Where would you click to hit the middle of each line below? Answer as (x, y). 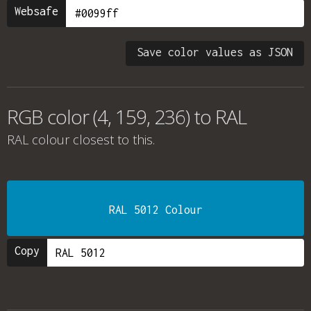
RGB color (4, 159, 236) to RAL (127, 117)
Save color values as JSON (215, 52)
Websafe (36, 11)
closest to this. (112, 140)
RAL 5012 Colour (155, 210)
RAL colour (38, 140)
